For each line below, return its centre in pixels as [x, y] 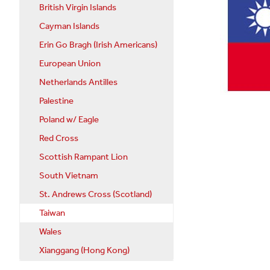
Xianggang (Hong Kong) [84, 250]
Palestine [56, 101]
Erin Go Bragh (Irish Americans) [98, 45]
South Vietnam [69, 176]
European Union [70, 64]
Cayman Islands [69, 26]
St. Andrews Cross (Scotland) [96, 194]
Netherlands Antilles [78, 82]
